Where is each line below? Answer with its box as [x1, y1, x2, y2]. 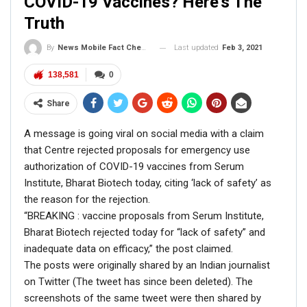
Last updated [174, 42, 221, 52]
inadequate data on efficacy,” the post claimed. [24, 243, 233, 256]
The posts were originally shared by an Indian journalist [24, 259, 270, 272]
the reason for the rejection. [24, 193, 150, 206]
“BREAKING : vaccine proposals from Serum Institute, [24, 210, 264, 223]
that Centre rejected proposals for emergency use [24, 144, 250, 157]
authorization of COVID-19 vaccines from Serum [24, 160, 244, 173]
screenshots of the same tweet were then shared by [24, 292, 261, 305]
